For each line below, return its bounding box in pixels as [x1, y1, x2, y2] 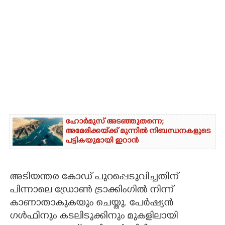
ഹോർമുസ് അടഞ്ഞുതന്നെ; [65, 117, 164, 127]
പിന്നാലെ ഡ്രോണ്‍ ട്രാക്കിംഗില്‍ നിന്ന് [10, 184, 173, 197]
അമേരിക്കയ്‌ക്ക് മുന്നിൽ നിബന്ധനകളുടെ [65, 127, 210, 137]
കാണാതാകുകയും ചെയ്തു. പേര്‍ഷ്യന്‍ [10, 197, 173, 210]
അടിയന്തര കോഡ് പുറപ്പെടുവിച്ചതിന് [10, 171, 178, 184]
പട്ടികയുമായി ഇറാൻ [65, 136, 139, 146]
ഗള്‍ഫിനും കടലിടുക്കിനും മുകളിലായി [10, 210, 178, 223]
